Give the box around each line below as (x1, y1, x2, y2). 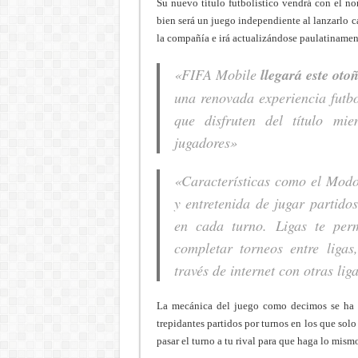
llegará (256, 64, 302, 85)
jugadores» (173, 132, 237, 152)
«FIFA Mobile (173, 64, 257, 84)
